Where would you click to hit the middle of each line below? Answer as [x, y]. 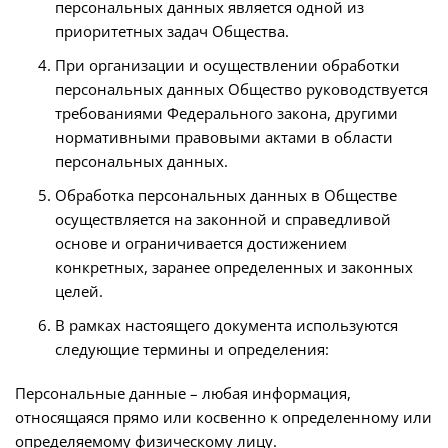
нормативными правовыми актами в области [224, 137]
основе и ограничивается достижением [201, 243]
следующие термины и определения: [192, 349]
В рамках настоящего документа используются [226, 325]
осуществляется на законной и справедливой [223, 219]
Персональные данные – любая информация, [183, 393]
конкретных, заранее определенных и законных [234, 267]
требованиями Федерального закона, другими [226, 113]
